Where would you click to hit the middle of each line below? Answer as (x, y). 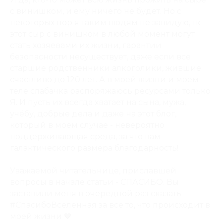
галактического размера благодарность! (94, 148)
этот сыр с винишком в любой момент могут (102, 34)
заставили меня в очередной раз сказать (96, 194)
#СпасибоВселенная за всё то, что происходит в (110, 205)
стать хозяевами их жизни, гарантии (86, 45)
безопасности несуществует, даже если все (100, 57)
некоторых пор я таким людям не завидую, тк (105, 23)
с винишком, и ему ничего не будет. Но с (96, 11)
